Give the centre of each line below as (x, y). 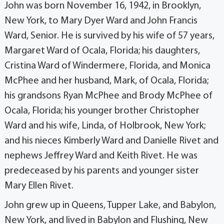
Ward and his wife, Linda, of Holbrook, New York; (105, 126)
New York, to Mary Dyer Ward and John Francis (101, 21)
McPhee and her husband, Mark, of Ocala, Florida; (106, 81)
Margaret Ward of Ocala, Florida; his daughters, (102, 51)
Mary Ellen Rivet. (39, 186)
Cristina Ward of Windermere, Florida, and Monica (107, 66)
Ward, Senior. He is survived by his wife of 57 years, (109, 36)
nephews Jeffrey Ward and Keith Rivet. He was (101, 156)
